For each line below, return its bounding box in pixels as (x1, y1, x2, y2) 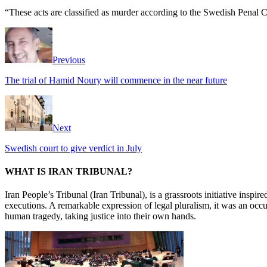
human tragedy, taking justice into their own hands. (5, 211, 196, 222)
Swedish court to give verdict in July (5, 142, 142, 153)
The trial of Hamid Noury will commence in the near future (5, 74, 227, 85)
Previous (52, 54, 85, 65)
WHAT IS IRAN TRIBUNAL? (5, 166, 132, 177)
